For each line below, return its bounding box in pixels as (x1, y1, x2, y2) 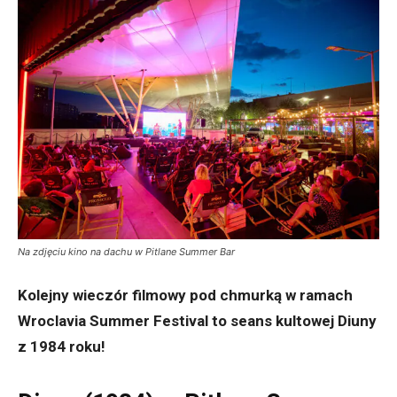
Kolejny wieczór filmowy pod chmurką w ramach (18, 286, 353, 305)
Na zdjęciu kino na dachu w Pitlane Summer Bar (18, 245, 235, 259)
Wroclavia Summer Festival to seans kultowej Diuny (18, 312, 377, 331)
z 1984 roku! (18, 338, 105, 356)
